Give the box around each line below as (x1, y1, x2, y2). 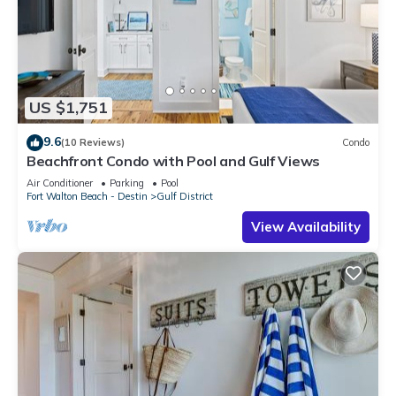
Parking (110, 176, 144, 189)
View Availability (251, 217, 361, 235)
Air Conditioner (27, 176, 93, 189)
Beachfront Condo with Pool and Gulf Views (27, 151, 320, 170)
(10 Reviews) (61, 136, 125, 149)
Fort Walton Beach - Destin (27, 189, 148, 202)
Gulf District (156, 189, 213, 202)
